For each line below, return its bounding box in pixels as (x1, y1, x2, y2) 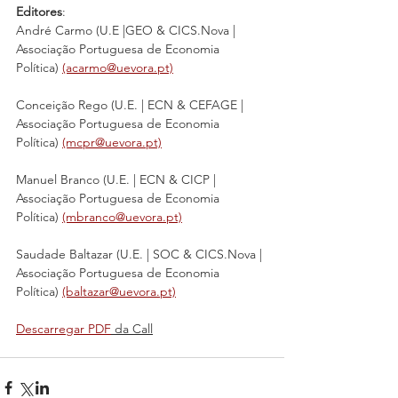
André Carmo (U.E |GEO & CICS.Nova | (16, 22, 239, 39)
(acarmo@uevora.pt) (62, 60, 173, 76)
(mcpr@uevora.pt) (62, 134, 162, 151)
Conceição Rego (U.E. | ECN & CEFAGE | (16, 97, 247, 114)
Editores (16, 4, 62, 20)
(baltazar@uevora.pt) (62, 283, 176, 300)
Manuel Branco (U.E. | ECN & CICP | (16, 171, 219, 188)
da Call (111, 321, 153, 338)
